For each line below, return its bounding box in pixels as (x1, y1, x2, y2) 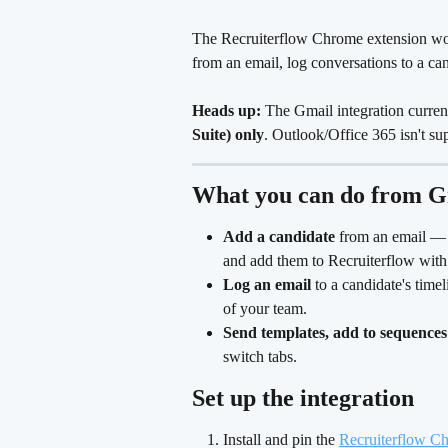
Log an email (223, 276, 311, 293)
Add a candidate (223, 228, 335, 245)
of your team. (223, 300, 307, 317)
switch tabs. (223, 348, 301, 365)
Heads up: (192, 102, 261, 119)
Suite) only (192, 126, 264, 143)
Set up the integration (192, 385, 414, 411)
